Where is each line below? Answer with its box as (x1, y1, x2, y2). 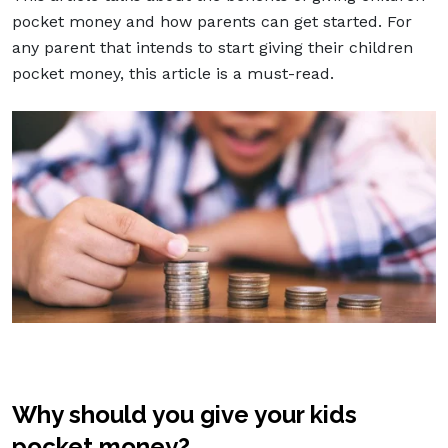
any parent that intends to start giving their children (12, 37, 413, 57)
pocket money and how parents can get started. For (12, 11, 412, 31)
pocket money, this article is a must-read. (12, 63, 334, 83)
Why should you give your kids (12, 399, 357, 429)
